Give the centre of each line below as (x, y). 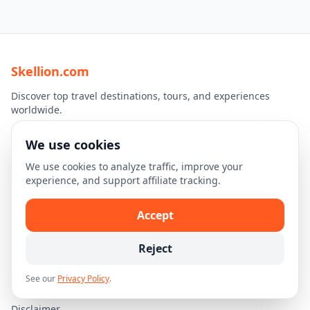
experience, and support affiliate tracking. (123, 180)
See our (42, 279)
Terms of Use (41, 290)
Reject (155, 248)
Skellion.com (50, 71)
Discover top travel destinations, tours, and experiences (140, 96)
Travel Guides (43, 209)
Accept (155, 215)
